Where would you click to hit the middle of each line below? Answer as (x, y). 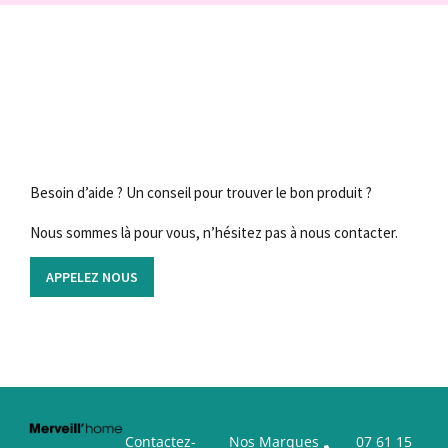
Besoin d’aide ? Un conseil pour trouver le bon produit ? (201, 193)
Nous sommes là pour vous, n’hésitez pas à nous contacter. (214, 233)
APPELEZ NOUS (92, 277)
